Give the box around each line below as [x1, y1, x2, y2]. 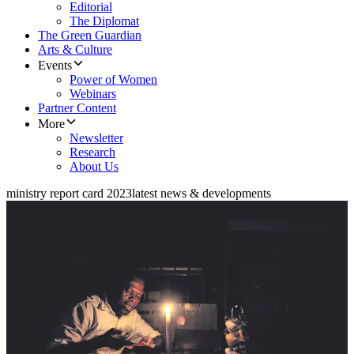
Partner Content [38, 101, 116, 115]
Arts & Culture [38, 43, 112, 57]
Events [38, 58, 72, 73]
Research [70, 145, 115, 160]
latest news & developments [132, 186, 271, 201]
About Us [70, 160, 119, 174]
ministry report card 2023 [6, 186, 132, 201]
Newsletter [70, 131, 123, 145]
